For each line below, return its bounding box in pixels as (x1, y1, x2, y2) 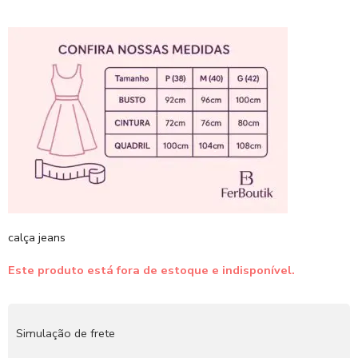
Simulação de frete (16, 325, 115, 342)
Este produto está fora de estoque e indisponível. (8, 262, 295, 279)
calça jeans (8, 229, 66, 246)
